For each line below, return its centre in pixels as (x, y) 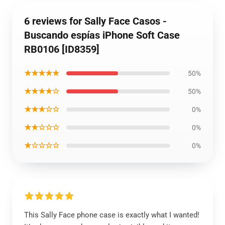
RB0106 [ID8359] (62, 49)
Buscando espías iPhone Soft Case (102, 35)
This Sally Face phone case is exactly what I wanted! (112, 215)
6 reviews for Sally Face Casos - (95, 21)
